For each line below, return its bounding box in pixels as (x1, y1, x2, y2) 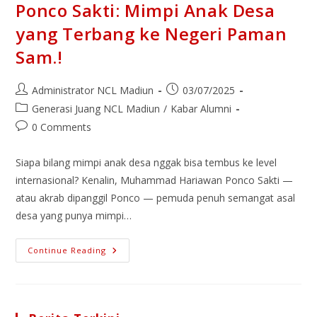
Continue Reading (28, 244, 107, 255)
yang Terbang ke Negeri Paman (16, 21, 287, 45)
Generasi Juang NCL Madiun (32, 101, 161, 115)
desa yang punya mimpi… (16, 208, 132, 222)
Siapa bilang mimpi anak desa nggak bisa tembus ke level (16, 155, 277, 169)
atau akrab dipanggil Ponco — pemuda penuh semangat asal (16, 190, 296, 204)
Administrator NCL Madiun (32, 83, 154, 97)
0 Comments (32, 120, 92, 134)
